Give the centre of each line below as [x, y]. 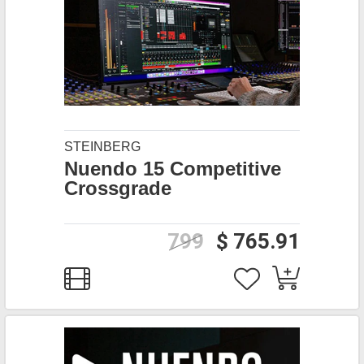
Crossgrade [118, 188]
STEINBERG [102, 147]
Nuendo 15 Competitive [173, 169]
